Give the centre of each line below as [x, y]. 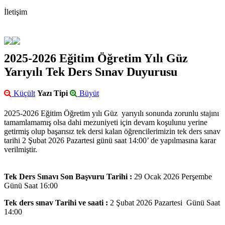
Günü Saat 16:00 [31, 186]
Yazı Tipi [52, 93]
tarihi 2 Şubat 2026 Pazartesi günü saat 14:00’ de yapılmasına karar [110, 141]
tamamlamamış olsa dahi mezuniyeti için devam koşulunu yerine [106, 123]
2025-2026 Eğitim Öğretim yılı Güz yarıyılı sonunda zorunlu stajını [111, 114]
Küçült [23, 93]
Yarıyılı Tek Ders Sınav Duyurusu [91, 72]
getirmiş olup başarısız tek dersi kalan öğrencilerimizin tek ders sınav [112, 132]
